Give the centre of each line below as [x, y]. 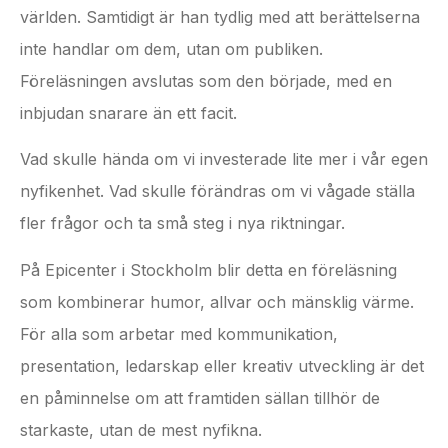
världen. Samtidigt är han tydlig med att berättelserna [220, 16]
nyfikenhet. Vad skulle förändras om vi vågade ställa [217, 191]
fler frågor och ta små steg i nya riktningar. [182, 223]
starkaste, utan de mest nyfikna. [141, 429]
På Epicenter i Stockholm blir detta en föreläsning [208, 269]
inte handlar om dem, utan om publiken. [171, 48]
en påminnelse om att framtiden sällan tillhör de [200, 397]
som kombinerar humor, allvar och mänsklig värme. [217, 301]
